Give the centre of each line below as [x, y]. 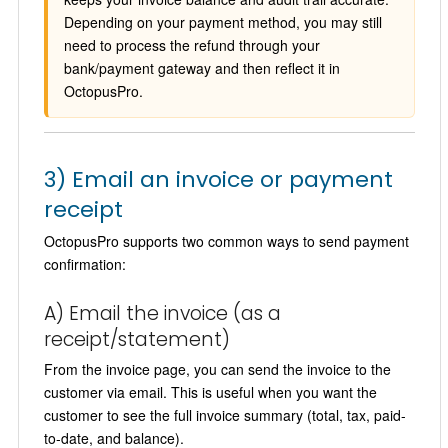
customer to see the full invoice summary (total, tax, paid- [224, 414]
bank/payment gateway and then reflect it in [201, 67]
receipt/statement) [136, 339]
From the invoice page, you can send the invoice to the [217, 368]
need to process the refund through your [191, 44]
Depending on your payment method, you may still [222, 21]
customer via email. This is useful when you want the [210, 391]
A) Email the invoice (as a [162, 313]
